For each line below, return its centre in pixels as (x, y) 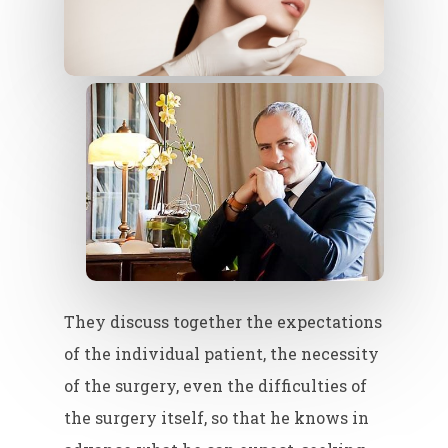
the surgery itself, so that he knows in (217, 417)
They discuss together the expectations (223, 321)
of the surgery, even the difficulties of (216, 385)
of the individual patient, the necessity (222, 353)
